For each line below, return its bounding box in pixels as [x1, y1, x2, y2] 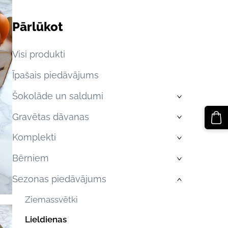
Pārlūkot [12, 19, 63, 34]
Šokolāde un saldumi [12, 90, 103, 101]
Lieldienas [25, 214, 67, 225]
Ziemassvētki [25, 194, 78, 205]
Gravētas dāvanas [12, 111, 89, 122]
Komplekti [12, 132, 56, 143]
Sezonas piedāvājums [12, 173, 106, 184]
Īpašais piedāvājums [12, 69, 99, 80]
